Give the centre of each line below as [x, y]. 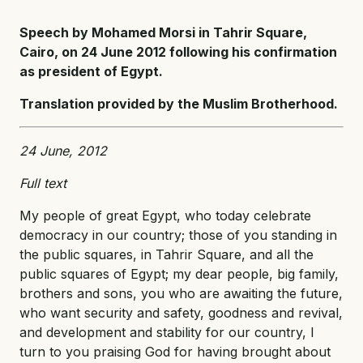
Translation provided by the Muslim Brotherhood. [179, 103]
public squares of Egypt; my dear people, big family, [179, 273]
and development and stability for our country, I [167, 332]
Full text [43, 183]
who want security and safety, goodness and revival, [181, 312]
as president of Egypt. [91, 71]
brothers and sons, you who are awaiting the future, [181, 293]
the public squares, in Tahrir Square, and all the [167, 254]
